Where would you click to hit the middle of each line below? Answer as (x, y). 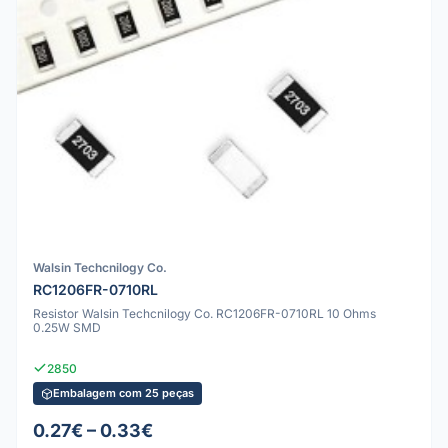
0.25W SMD (67, 328)
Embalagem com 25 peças (123, 393)
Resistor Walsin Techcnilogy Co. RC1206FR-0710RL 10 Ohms (204, 314)
